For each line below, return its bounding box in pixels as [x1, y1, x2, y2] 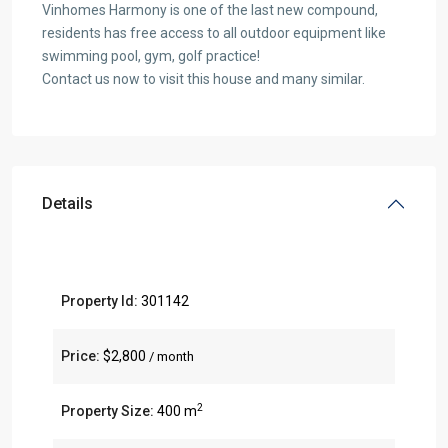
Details [42, 194, 93, 214]
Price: [61, 348, 100, 365]
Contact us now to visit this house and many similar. [42, 71, 365, 88]
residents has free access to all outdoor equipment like [42, 25, 386, 42]
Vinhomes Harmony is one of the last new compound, [42, 2, 378, 19]
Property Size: [61, 403, 154, 420]
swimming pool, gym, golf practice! [42, 48, 260, 65]
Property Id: [61, 293, 138, 310]
